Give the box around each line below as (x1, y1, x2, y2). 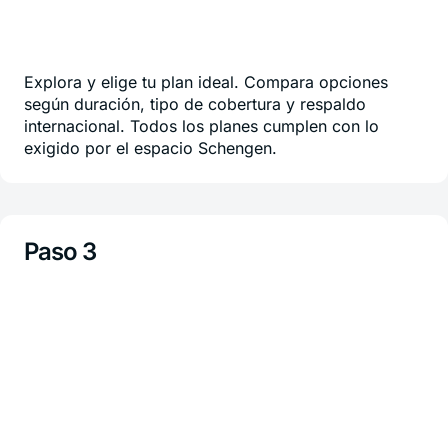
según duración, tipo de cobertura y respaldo (24, 94, 366, 114)
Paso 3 (24, 237, 97, 266)
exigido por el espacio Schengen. (24, 138, 277, 158)
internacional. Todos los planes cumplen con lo (24, 116, 379, 136)
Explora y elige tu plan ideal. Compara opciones (24, 72, 388, 92)
